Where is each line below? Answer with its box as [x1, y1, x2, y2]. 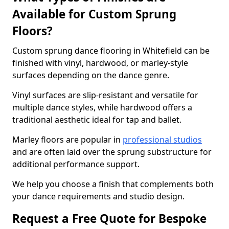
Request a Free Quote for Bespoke [12, 211, 207, 226]
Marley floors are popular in [12, 134, 123, 145]
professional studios [123, 134, 202, 145]
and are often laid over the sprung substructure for [12, 146, 212, 157]
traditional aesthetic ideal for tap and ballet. [12, 114, 181, 125]
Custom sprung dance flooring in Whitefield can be [12, 45, 210, 56]
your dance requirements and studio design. [12, 191, 185, 202]
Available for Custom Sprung [12, 6, 176, 22]
